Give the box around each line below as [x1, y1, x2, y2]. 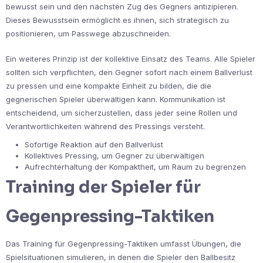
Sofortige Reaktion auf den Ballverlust [25, 140, 163, 150]
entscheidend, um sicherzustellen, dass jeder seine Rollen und [6, 108, 237, 118]
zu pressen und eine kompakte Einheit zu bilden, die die [6, 81, 211, 91]
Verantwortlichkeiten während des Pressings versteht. [6, 122, 205, 131]
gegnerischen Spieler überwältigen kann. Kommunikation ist [6, 95, 225, 104]
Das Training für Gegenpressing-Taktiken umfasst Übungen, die [6, 239, 241, 249]
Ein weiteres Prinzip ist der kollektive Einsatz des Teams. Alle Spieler [6, 54, 255, 64]
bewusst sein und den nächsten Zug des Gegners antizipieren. [6, 2, 238, 12]
